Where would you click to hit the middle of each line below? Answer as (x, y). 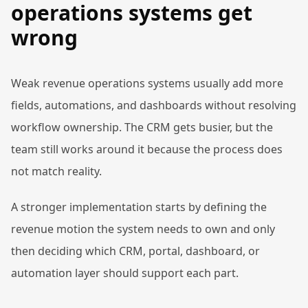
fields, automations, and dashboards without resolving (154, 105)
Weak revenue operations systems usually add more (147, 83)
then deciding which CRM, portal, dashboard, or (135, 251)
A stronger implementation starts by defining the (139, 207)
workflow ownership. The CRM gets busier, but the (142, 127)
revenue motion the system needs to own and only (143, 229)
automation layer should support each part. (125, 273)
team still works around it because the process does (147, 149)
